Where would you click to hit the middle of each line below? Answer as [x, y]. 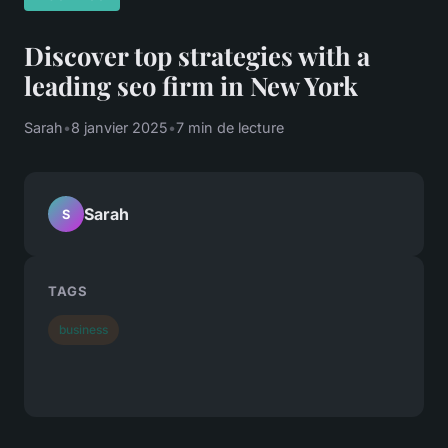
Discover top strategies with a [197, 55]
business [84, 329]
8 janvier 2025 [119, 128]
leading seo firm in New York [191, 85]
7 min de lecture [230, 128]
